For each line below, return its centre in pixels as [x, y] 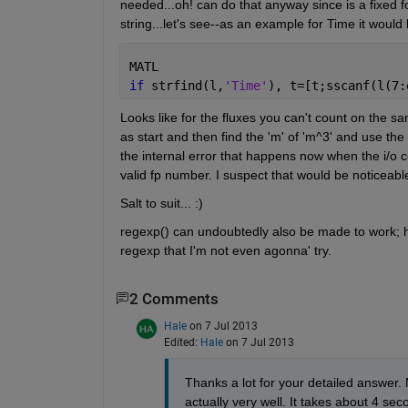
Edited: [182, 342]
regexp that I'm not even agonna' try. [225, 250]
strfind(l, [187, 85]
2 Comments [173, 299]
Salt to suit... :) [161, 203]
